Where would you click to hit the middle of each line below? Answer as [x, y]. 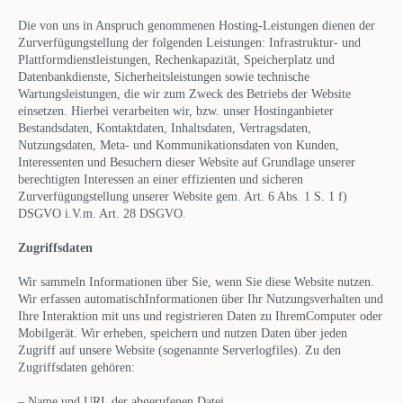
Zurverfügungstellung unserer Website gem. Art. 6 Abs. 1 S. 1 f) [183, 196]
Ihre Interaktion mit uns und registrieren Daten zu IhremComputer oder [200, 316]
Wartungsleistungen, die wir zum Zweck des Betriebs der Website [184, 94]
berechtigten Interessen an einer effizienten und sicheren [161, 179]
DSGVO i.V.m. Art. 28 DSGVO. [102, 213]
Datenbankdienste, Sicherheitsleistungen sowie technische [164, 76]
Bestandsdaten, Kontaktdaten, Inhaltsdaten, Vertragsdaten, [165, 128]
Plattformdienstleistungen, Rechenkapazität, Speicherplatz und [176, 59]
